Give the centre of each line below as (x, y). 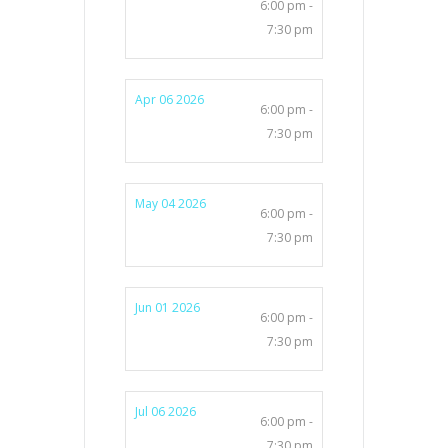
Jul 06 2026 (165, 411)
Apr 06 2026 (169, 99)
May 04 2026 (170, 203)
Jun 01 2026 (167, 307)
